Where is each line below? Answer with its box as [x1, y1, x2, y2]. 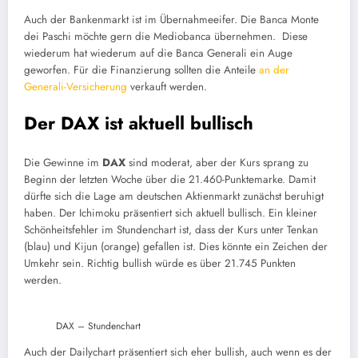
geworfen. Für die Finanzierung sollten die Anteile [24, 62, 259, 78]
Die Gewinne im [24, 155, 102, 171]
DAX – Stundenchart [56, 319, 141, 334]
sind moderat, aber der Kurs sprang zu [125, 155, 308, 171]
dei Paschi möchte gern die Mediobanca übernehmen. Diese [24, 28, 308, 44]
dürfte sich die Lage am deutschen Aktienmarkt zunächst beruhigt [24, 189, 324, 205]
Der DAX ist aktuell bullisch [24, 109, 253, 136]
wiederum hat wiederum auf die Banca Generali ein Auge [24, 45, 292, 61]
